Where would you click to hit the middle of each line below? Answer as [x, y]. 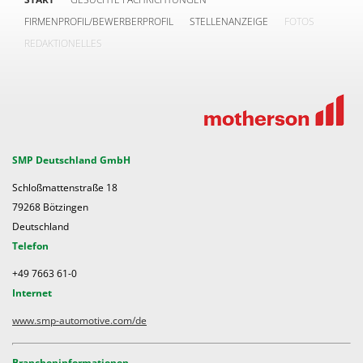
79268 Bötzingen [50, 207]
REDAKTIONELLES [63, 43]
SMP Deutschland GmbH [71, 160]
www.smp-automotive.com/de [79, 320]
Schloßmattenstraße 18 [65, 188]
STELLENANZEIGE [229, 21]
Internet [32, 293]
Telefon [30, 246]
